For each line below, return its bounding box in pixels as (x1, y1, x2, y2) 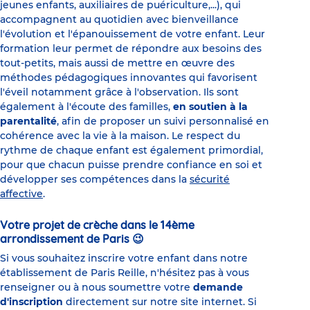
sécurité (190, 172, 230, 185)
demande (193, 280, 243, 293)
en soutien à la (173, 100, 248, 113)
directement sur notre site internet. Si (63, 295, 257, 308)
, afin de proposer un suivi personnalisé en (57, 114, 269, 127)
